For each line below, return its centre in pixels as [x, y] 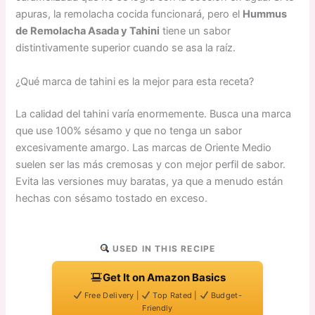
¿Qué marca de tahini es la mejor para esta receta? [135, 81]
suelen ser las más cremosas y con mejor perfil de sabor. [151, 164]
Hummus [265, 14]
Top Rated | [175, 295]
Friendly [157, 308]
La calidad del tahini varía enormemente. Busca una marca [154, 114]
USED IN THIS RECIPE [162, 248]
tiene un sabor [195, 31]
